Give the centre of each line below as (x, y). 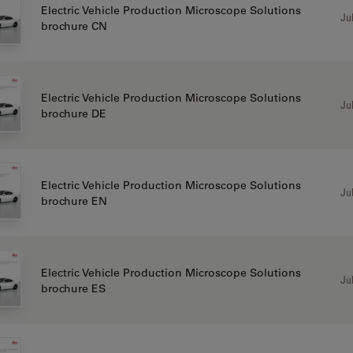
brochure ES (73, 288)
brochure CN (74, 26)
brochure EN (74, 201)
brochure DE (73, 113)
